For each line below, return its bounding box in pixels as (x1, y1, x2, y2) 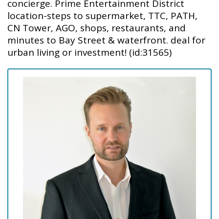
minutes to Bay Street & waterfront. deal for (7, 33, 205, 46)
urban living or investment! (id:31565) (7, 45, 172, 59)
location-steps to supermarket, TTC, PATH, (7, 9, 197, 22)
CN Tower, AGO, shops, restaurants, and (7, 21, 186, 34)
